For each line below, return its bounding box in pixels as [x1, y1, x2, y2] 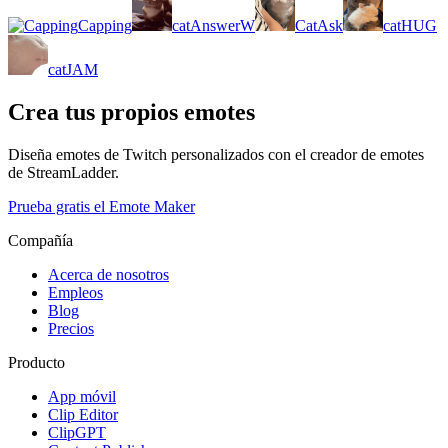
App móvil [48, 387, 116, 405]
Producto [8, 353, 65, 371]
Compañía [8, 231, 73, 249]
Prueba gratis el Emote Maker [8, 197, 195, 215]
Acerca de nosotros [48, 265, 169, 283]
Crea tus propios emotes [8, 98, 255, 125]
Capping [78, 16, 132, 34]
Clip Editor [48, 405, 118, 423]
